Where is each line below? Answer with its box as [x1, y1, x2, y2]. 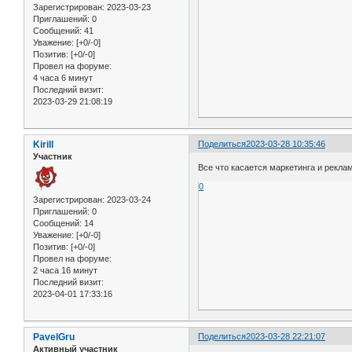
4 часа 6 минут [33, 73, 93, 83]
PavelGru [33, 332, 75, 343]
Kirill [33, 139, 53, 151]
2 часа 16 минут [33, 266, 97, 276]
